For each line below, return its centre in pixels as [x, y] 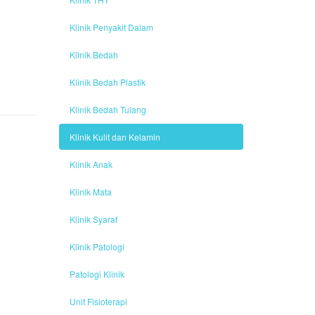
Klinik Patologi [97, 246]
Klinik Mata [90, 191]
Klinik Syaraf [93, 219]
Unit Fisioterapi [98, 301]
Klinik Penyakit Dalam [111, 27]
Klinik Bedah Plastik [107, 82]
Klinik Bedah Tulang [108, 109]
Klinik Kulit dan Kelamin [115, 136]
